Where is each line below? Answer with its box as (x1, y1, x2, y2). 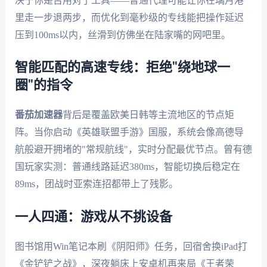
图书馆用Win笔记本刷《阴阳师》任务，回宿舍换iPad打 (14, 241, 247, 252)
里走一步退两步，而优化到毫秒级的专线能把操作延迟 (14, 12, 244, 23)
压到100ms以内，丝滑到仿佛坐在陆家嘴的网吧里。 (14, 29, 231, 40)
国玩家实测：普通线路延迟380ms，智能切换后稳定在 (14, 162, 240, 172)
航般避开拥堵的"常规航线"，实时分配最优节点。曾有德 (14, 144, 252, 155)
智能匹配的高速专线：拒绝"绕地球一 (14, 61, 230, 74)
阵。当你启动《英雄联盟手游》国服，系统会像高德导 (14, 127, 244, 138)
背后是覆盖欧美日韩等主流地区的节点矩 (62, 110, 234, 120)
